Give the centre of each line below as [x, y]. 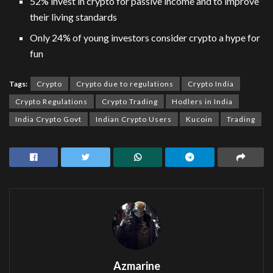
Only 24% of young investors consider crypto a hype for [145, 38]
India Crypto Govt [48, 119]
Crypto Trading [130, 102]
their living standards [74, 17]
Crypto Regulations [51, 102]
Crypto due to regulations [125, 84]
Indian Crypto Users [134, 119]
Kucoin [199, 119]
